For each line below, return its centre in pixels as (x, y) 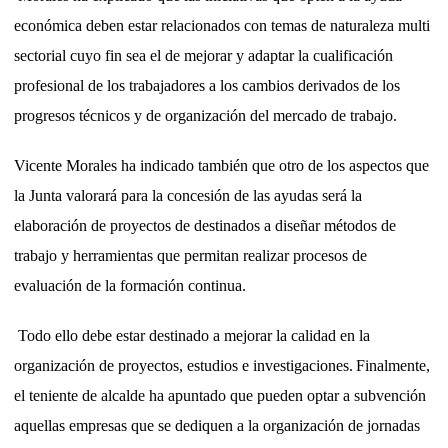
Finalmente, (393, 365)
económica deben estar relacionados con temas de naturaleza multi (222, 25)
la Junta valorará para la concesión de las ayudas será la (188, 195)
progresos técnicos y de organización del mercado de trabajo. (207, 115)
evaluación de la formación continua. (130, 285)
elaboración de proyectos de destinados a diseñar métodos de (205, 225)
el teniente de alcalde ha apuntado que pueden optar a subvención (220, 395)
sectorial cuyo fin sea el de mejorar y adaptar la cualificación (203, 55)
